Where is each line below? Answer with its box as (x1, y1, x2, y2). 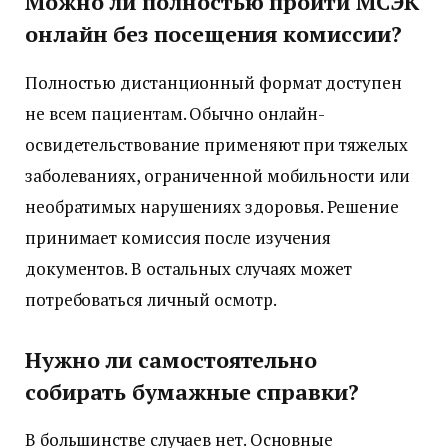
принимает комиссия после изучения (25, 225, 332, 249)
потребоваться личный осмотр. (25, 287, 277, 311)
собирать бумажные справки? (25, 377, 359, 407)
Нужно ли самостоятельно (25, 345, 318, 375)
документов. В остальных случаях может (25, 256, 352, 280)
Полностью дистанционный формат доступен (25, 70, 402, 94)
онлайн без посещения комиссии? (25, 19, 402, 49)
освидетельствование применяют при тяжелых (25, 132, 408, 156)
